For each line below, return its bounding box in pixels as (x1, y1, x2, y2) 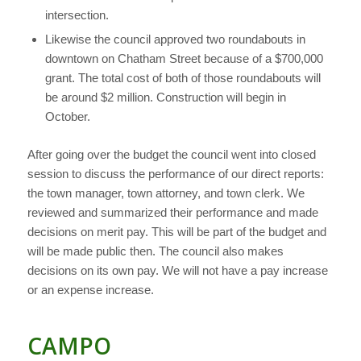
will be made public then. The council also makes (27, 243, 284, 258)
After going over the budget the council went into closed (27, 147, 316, 161)
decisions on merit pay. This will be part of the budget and (27, 224, 326, 239)
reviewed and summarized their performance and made (27, 205, 318, 219)
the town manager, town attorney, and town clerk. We (27, 185, 305, 200)
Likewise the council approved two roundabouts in (44, 31, 305, 46)
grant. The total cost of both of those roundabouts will (44, 70, 321, 85)
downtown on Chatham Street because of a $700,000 (44, 51, 323, 65)
